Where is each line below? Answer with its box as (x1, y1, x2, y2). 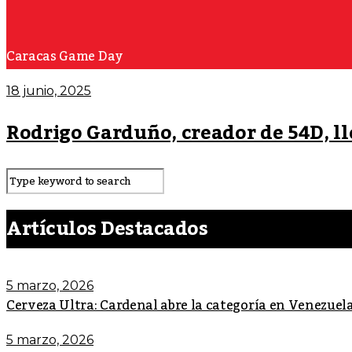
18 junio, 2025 (6, 83, 91, 98)
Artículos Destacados (6, 209, 208, 248)
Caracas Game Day (6, 44, 123, 69)
